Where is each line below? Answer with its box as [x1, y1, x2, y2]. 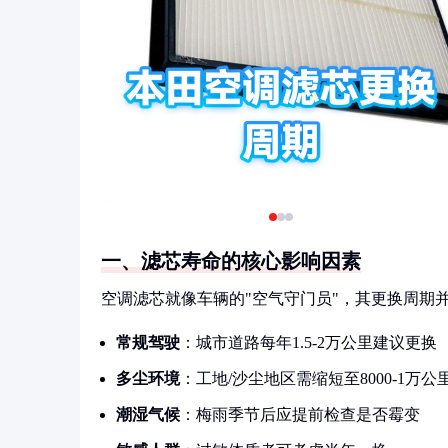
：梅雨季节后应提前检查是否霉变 [180, 406, 420, 423]
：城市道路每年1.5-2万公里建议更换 [180, 334, 437, 351]
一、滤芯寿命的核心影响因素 [101, 250, 361, 272]
